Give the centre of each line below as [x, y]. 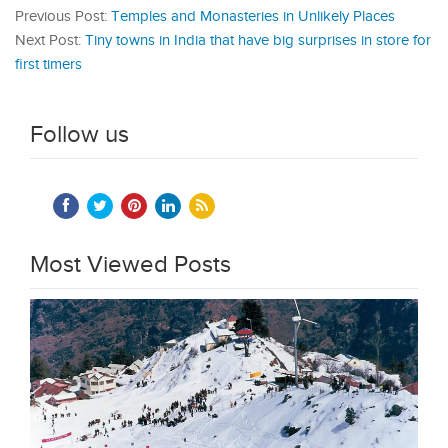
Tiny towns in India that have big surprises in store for [258, 41]
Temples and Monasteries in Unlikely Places [253, 17]
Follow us [79, 135]
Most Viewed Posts [130, 265]
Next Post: [50, 41]
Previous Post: [63, 17]
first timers [48, 65]
